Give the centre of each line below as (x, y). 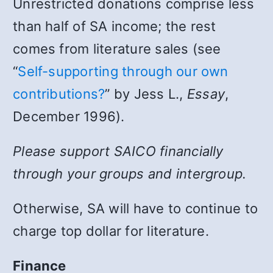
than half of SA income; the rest (115, 26)
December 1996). (69, 116)
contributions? (59, 94)
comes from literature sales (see (117, 48)
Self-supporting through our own (123, 71)
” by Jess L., (146, 94)
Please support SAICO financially (118, 151)
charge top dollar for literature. (111, 231)
